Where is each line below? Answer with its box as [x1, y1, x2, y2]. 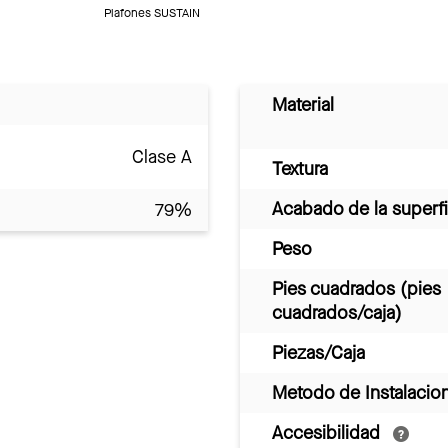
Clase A [132, 144, 192, 169]
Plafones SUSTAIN [104, 4, 200, 21]
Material [272, 92, 334, 117]
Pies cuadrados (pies [272, 276, 441, 301]
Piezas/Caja [272, 340, 365, 365]
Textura [272, 156, 328, 181]
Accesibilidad [272, 420, 385, 445]
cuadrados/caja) [272, 300, 402, 325]
